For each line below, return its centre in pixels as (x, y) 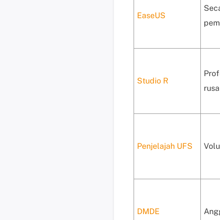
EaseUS (151, 15)
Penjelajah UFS (165, 146)
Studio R (153, 81)
